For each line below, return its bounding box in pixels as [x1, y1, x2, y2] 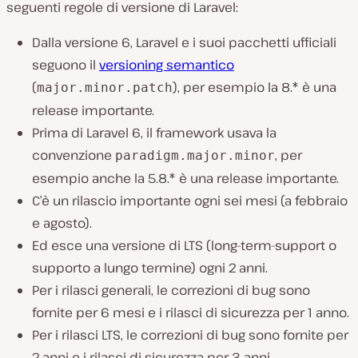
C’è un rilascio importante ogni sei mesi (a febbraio [32, 191, 348, 209]
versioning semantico [99, 55, 234, 74]
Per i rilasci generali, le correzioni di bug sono [32, 280, 310, 299]
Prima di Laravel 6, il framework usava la [32, 123, 276, 141]
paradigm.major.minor [115, 147, 275, 163]
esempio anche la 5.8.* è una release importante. [32, 169, 339, 187]
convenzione [32, 145, 115, 164]
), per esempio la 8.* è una [173, 78, 336, 96]
